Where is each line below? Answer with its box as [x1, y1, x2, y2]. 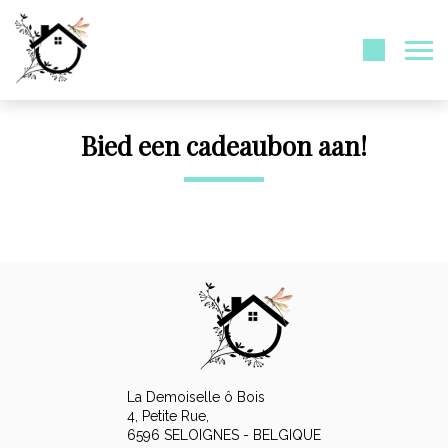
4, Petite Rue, [127, 408, 209, 424]
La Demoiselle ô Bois [127, 389, 265, 405]
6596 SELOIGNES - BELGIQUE [127, 427, 321, 443]
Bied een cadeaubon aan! [81, 128, 367, 163]
